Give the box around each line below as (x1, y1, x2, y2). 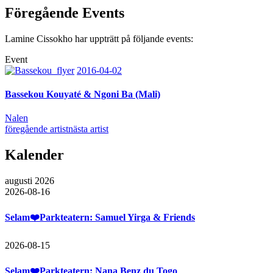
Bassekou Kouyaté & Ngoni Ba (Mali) (5, 88, 160, 99)
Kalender (5, 147, 64, 163)
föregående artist (5, 124, 68, 135)
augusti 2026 (5, 175, 54, 186)
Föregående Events (5, 4, 124, 21)
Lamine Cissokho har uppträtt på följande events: (5, 33, 193, 44)
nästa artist (68, 124, 108, 135)
